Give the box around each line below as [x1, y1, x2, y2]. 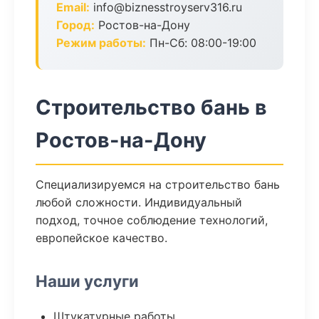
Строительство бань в [36, 95, 267, 120]
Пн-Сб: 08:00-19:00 [146, 36, 256, 50]
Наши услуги [36, 271, 139, 291]
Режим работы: [56, 36, 146, 50]
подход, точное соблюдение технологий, [36, 213, 268, 227]
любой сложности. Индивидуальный [36, 195, 242, 209]
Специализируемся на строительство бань [36, 177, 280, 192]
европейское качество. [36, 231, 167, 245]
